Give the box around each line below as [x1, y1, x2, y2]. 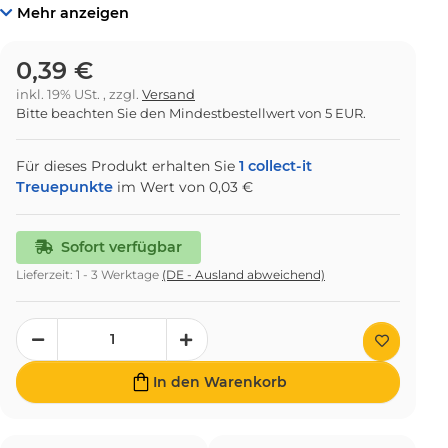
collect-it [244, 157, 312, 176]
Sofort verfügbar [61, 238, 182, 257]
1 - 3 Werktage [76, 267, 162, 283]
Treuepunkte [16, 178, 117, 197]
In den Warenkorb [153, 372, 287, 391]
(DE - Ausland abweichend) [162, 267, 325, 283]
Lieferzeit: [16, 267, 76, 283]
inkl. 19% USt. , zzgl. [16, 87, 142, 103]
